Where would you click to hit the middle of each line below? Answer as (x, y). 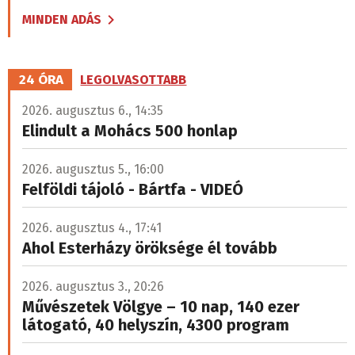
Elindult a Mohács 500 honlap (130, 131)
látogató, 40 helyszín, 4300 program (156, 325)
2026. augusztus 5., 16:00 (93, 170)
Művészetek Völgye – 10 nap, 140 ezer (161, 307)
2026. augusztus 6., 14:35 (93, 111)
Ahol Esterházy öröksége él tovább (150, 248)
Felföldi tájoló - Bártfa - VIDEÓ (133, 190)
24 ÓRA (42, 80)
